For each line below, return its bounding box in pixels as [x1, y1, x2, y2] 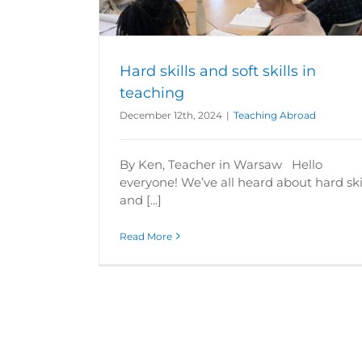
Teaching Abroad [234, 108, 316, 121]
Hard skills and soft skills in [120, 61, 316, 80]
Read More [120, 229, 172, 242]
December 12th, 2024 [120, 108, 222, 121]
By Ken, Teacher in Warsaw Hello [120, 156, 322, 172]
